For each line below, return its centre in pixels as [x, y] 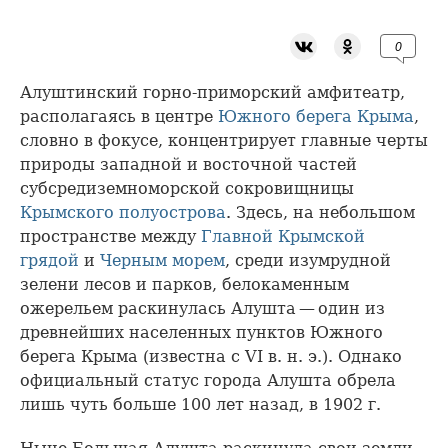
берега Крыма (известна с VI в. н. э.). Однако [211, 357]
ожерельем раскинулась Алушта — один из [202, 309]
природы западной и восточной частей [188, 165]
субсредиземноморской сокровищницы [187, 189]
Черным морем [162, 261]
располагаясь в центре [119, 117]
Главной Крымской [283, 237]
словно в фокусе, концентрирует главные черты [224, 141]
